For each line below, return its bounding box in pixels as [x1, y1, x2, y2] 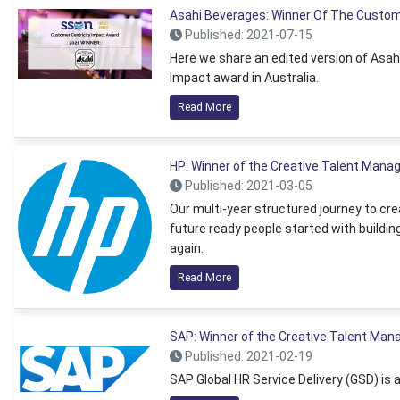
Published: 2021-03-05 [182, 179, 312, 193]
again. [170, 241, 204, 255]
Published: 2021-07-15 [182, 28, 312, 42]
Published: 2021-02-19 [182, 349, 312, 363]
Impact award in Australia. [170, 71, 319, 85]
